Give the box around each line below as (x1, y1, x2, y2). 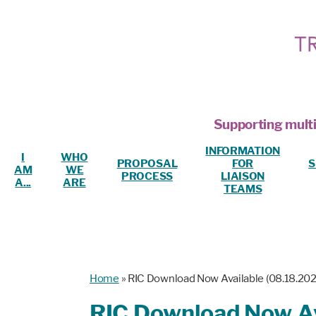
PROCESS (121, 169, 173, 183)
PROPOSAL (116, 157, 178, 170)
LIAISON (221, 169, 265, 183)
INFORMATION (205, 144, 280, 157)
